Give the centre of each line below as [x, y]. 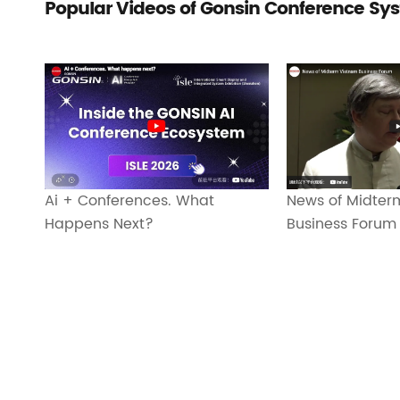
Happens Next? [99, 224]
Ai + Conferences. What [129, 200]
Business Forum [341, 224]
